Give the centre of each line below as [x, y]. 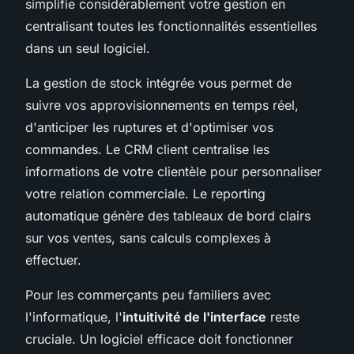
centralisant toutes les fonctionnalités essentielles [171, 26]
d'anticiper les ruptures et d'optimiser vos [149, 127]
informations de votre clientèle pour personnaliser [173, 171]
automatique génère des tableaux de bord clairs [168, 215]
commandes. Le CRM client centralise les [147, 149]
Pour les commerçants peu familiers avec [148, 294]
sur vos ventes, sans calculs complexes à [148, 237]
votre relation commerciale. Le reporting [145, 193]
